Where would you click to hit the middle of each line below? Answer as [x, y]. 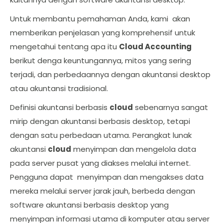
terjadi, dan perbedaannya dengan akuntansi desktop [110, 74]
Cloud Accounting [155, 47]
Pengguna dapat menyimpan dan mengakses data [107, 177]
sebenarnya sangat [170, 107]
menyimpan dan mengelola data [134, 149]
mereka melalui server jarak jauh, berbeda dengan [103, 191]
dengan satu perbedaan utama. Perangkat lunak [101, 135]
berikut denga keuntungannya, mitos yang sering [101, 60]
